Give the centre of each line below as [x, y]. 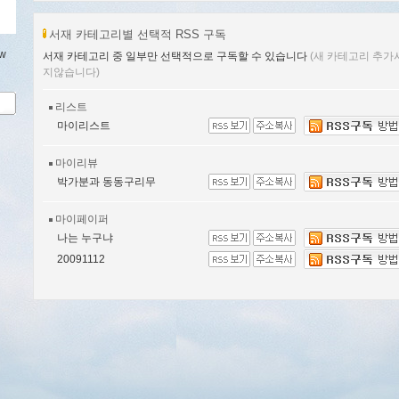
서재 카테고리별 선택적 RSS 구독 [138, 34]
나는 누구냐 [85, 238]
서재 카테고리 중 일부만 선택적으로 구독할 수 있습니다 [176, 56]
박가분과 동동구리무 [106, 182]
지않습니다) [71, 72]
